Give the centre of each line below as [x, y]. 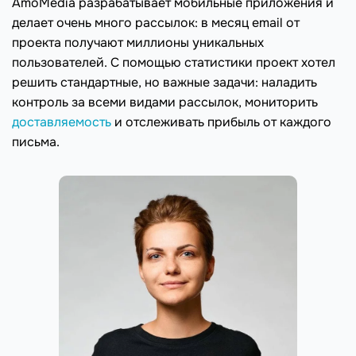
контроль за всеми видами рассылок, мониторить [165, 103]
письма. [36, 142]
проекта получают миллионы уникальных [138, 43]
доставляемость [62, 122]
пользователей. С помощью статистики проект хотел [174, 63]
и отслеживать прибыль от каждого [221, 122]
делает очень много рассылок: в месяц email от [156, 23]
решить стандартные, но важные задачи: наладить [164, 83]
